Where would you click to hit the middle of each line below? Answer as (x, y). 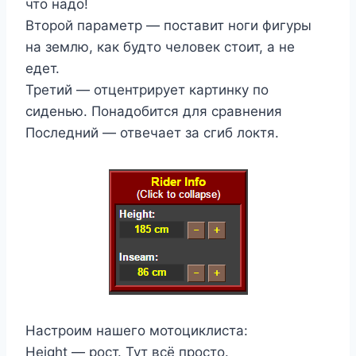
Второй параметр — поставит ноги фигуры (168, 26)
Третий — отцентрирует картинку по (147, 90)
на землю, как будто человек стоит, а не (160, 47)
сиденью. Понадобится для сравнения (154, 112)
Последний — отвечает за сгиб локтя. (152, 133)
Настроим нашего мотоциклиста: (137, 331)
